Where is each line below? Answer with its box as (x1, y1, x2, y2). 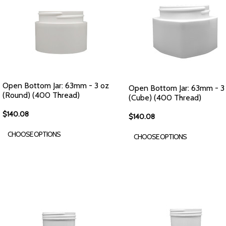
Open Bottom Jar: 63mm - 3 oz (3, 81, 109, 90)
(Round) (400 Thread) (3, 90, 80, 100)
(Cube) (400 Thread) (129, 93, 201, 102)
